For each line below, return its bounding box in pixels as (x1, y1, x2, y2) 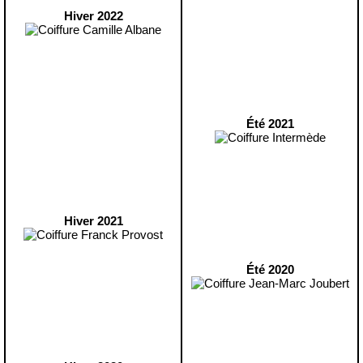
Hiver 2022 (63, 9, 123, 23)
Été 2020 (246, 263, 294, 276)
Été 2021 (246, 117, 294, 130)
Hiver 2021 (63, 214, 123, 228)
